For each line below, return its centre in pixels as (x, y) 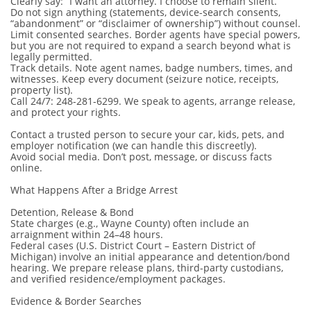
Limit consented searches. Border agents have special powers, (155, 34)
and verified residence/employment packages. (118, 279)
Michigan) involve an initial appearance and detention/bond (150, 257)
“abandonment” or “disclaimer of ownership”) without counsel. (155, 23)
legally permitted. (51, 57)
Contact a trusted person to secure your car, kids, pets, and (148, 134)
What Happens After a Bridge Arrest (94, 190)
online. (26, 168)
